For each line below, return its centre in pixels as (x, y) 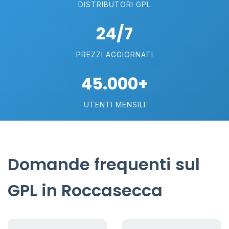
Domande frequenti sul (104, 164)
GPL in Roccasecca (85, 190)
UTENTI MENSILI (114, 105)
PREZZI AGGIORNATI (114, 54)
